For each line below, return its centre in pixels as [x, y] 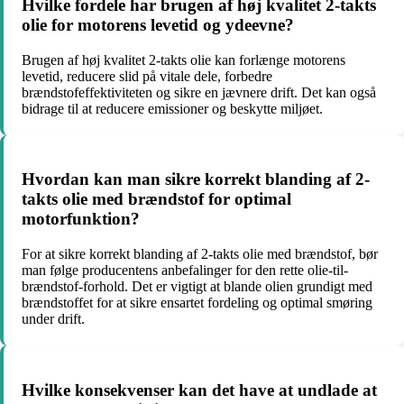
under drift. [53, 318]
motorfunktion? [81, 219]
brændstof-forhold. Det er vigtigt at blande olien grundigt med [197, 286]
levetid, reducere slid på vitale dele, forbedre [147, 76]
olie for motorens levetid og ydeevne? [158, 24]
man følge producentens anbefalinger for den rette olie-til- [185, 270]
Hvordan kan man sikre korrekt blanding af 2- [196, 179]
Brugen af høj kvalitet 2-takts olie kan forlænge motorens [184, 60]
